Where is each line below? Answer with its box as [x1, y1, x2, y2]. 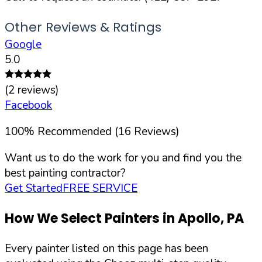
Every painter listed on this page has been [5, 241, 208, 257]
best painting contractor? [5, 165, 126, 181]
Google [5, 36, 42, 52]
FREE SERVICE [63, 180, 137, 196]
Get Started [5, 180, 63, 196]
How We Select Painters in [5, 209, 178, 228]
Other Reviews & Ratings [5, 18, 161, 36]
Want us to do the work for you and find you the [5, 150, 242, 166]
